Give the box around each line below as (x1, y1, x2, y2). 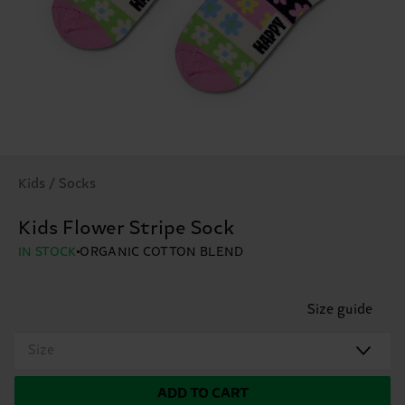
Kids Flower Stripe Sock (18, 217, 235, 240)
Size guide (307, 301, 372, 317)
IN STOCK (18, 244, 78, 259)
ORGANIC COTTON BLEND (80, 244, 244, 259)
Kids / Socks (18, 175, 96, 192)
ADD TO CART (156, 385, 249, 401)
